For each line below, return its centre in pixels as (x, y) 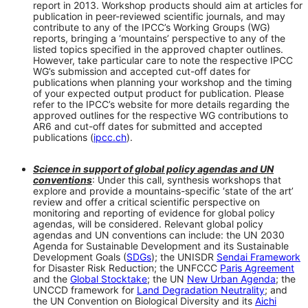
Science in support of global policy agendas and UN (153, 168)
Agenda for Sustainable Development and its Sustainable (161, 245)
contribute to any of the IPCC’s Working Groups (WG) (152, 27)
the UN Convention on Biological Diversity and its (144, 300)
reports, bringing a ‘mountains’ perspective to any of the (159, 38)
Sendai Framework (258, 256)
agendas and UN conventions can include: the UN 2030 (159, 234)
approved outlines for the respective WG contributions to (161, 115)
